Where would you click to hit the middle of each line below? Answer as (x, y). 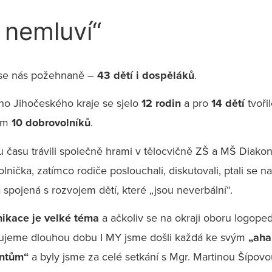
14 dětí (228, 104)
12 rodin (160, 104)
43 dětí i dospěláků (146, 75)
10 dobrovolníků (51, 123)
